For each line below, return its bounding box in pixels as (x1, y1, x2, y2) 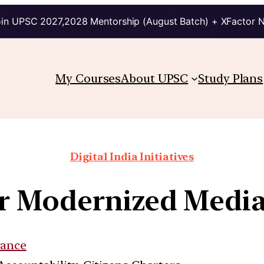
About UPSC (121, 71, 189, 85)
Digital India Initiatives (70, 150, 194, 163)
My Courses (55, 71, 121, 85)
